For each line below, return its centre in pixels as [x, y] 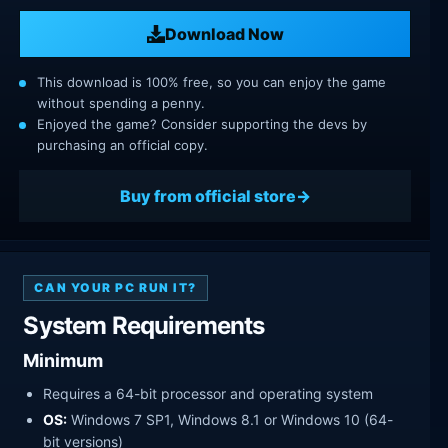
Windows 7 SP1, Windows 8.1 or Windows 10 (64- [230, 420]
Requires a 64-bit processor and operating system [208, 393]
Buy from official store [207, 195]
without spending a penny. [121, 103]
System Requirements [144, 326]
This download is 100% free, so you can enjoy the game [211, 82]
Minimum [63, 360]
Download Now [224, 33]
